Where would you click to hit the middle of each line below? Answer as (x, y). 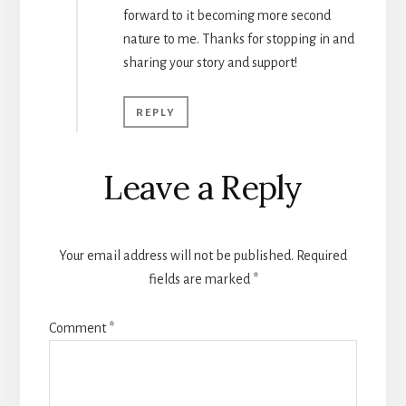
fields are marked (200, 280)
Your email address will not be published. (176, 256)
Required (322, 256)
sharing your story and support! (210, 63)
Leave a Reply (203, 188)
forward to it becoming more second (227, 16)
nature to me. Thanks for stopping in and (238, 39)
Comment (78, 329)
